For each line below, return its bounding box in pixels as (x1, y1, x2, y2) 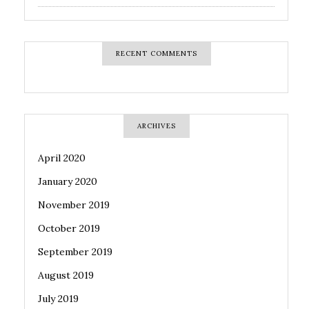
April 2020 (38, 152, 86, 165)
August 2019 (38, 269, 94, 282)
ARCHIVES (137, 121, 176, 131)
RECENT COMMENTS (115, 49, 197, 59)
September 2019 (38, 246, 112, 259)
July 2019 (38, 292, 79, 306)
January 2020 (38, 175, 97, 188)
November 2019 (38, 199, 110, 212)
